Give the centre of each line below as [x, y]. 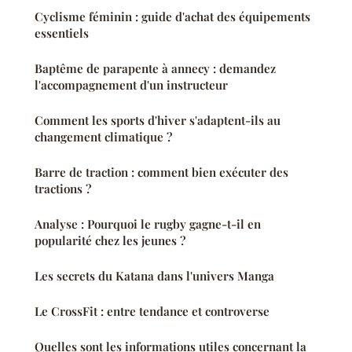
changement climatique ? [103, 136]
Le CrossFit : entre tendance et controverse [152, 311]
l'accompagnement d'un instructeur [131, 84]
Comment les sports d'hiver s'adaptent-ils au [158, 120]
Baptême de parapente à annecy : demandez [155, 68]
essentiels [62, 33]
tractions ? [63, 188]
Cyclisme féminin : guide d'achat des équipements [172, 16]
